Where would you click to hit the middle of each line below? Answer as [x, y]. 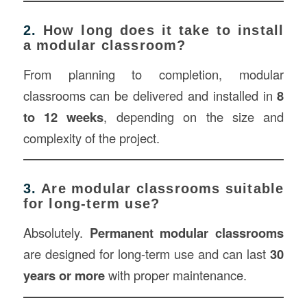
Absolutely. [56, 232]
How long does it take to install [163, 30]
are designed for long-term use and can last [147, 253]
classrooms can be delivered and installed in [150, 95]
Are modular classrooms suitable [163, 189]
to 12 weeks [63, 116]
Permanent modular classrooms [187, 232]
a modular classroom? [105, 46]
